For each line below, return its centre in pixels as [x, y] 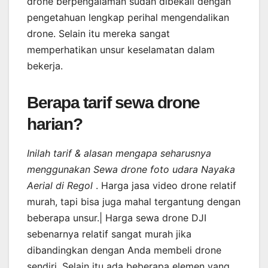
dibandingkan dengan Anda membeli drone [124, 250]
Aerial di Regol [61, 186]
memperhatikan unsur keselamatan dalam [121, 49]
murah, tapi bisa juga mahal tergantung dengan [134, 202]
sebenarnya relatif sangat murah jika [109, 234]
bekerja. [45, 66]
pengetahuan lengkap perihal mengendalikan [128, 17]
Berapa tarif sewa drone [113, 102]
